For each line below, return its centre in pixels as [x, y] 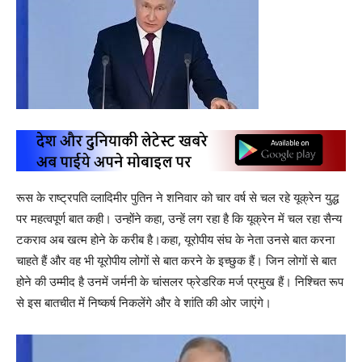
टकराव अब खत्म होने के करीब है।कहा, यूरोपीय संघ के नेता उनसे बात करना [175, 240]
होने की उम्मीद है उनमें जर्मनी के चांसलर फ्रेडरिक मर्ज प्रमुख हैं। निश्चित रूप [180, 282]
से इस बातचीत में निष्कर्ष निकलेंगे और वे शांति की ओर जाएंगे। [144, 303]
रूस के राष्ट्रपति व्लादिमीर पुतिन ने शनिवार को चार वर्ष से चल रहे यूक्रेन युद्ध [177, 198]
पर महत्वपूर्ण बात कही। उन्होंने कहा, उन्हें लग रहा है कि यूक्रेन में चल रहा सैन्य [179, 219]
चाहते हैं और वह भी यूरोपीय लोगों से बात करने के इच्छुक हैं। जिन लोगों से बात [176, 261]
